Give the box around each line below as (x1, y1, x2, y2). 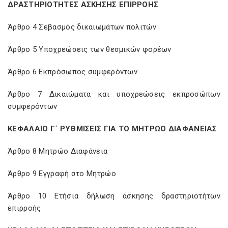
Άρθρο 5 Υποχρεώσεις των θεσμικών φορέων (8, 45, 172, 54)
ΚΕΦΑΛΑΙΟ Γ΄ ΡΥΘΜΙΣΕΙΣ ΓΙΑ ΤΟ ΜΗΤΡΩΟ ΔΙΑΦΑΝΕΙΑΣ (8, 124, 217, 133)
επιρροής (8, 204, 41, 213)
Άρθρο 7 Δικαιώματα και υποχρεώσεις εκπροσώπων (8, 90, 220, 99)
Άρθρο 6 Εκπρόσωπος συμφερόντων (8, 67, 138, 76)
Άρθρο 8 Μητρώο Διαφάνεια (8, 147, 108, 156)
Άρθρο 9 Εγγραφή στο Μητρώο (8, 169, 116, 178)
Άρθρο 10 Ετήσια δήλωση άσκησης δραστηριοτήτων (8, 191, 220, 201)
